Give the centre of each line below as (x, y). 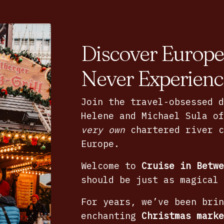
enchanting (111, 215)
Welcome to (111, 165)
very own (103, 129)
